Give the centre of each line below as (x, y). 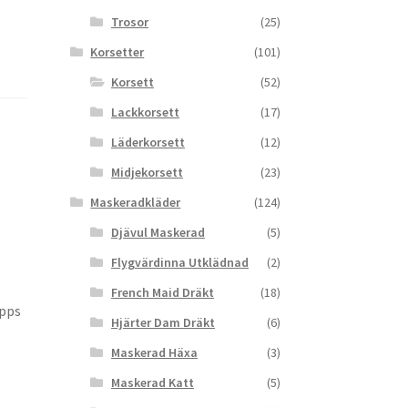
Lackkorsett (145, 112)
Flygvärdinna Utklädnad (179, 263)
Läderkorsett (148, 143)
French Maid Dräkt (162, 293)
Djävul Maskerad (158, 233)
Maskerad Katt (152, 383)
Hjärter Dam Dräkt (163, 323)
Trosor (129, 22)
